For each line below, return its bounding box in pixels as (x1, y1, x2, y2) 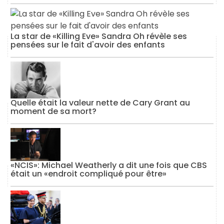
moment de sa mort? (10, 105, 96, 117)
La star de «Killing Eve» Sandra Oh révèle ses (10, 30, 187, 42)
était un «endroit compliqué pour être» (10, 168, 166, 180)
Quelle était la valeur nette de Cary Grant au (10, 96, 190, 108)
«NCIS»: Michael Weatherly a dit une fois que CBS (10, 159, 207, 171)
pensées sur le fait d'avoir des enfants (10, 38, 165, 50)
